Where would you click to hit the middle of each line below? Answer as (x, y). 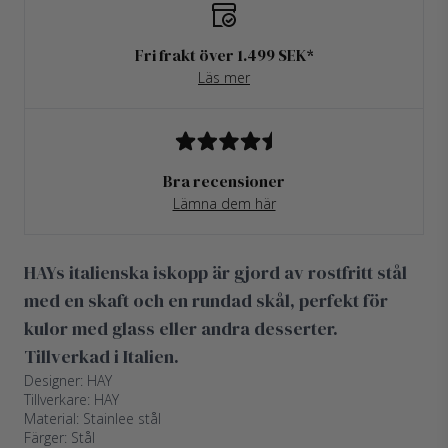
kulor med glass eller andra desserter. (181, 328)
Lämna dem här (224, 203)
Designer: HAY (68, 380)
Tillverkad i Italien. (101, 356)
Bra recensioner (224, 181)
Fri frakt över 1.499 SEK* (224, 55)
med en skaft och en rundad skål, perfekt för (206, 300)
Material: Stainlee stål (92, 418)
